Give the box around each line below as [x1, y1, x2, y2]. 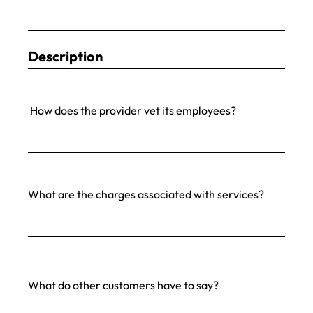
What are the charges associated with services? [28, 187, 264, 201]
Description [28, 48, 103, 65]
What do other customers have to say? [28, 278, 219, 292]
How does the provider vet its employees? [28, 103, 236, 117]
